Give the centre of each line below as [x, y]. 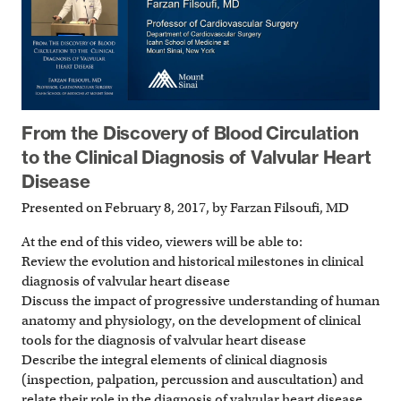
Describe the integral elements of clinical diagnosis [175, 360]
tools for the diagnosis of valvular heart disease [164, 341]
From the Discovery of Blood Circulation [190, 133]
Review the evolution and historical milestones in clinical [192, 262]
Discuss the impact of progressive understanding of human [200, 301]
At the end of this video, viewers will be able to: [162, 242]
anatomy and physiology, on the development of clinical [191, 321]
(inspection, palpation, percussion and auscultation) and [192, 380]
